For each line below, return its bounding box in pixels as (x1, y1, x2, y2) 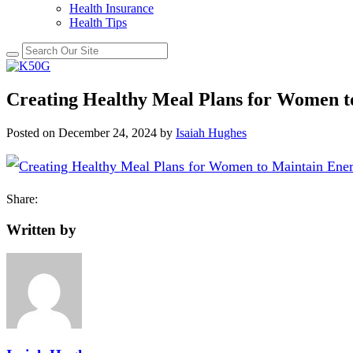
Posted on (6, 125, 55, 139)
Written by (6, 221, 76, 238)
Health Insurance (69, 2, 154, 15)
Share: (6, 191, 38, 206)
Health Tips (69, 16, 127, 29)
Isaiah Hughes (176, 125, 247, 139)
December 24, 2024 (55, 125, 160, 139)
